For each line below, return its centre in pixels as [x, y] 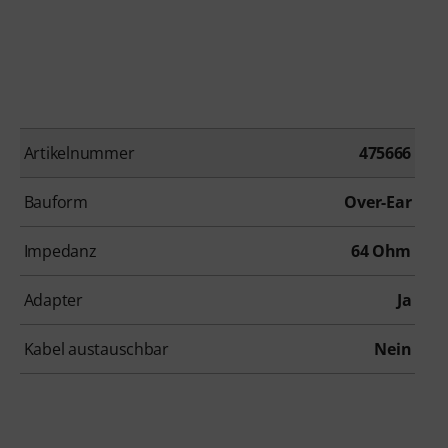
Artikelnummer [79, 153]
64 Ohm [381, 251]
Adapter [53, 300]
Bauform [55, 202]
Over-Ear [378, 202]
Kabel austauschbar [96, 349]
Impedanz [60, 251]
